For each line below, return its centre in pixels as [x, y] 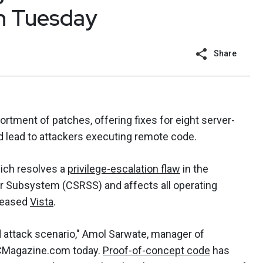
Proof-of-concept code [156, 251]
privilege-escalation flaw [124, 169]
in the [194, 169]
